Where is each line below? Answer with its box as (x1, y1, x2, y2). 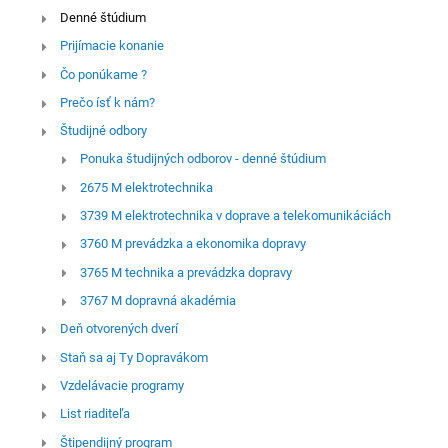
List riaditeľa (59, 406, 130, 422)
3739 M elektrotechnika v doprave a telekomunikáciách (79, 208, 391, 224)
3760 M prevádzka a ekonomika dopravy (79, 236, 306, 252)
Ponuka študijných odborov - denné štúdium (79, 151, 326, 167)
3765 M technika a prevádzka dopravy (79, 264, 292, 280)
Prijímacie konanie (59, 38, 164, 54)
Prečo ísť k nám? (59, 94, 155, 110)
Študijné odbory (59, 123, 147, 139)
